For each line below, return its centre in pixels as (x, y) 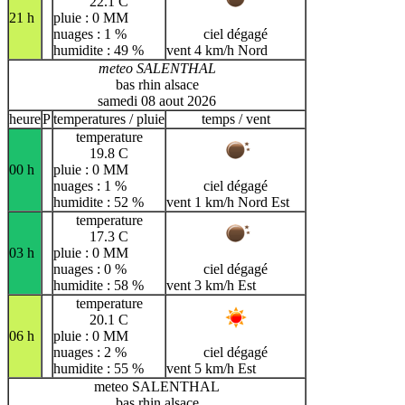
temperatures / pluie (109, 119)
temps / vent (235, 119)
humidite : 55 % (99, 369)
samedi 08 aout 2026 (157, 101)
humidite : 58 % (99, 286)
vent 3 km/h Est (211, 286)
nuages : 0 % (90, 269)
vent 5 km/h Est (211, 369)
